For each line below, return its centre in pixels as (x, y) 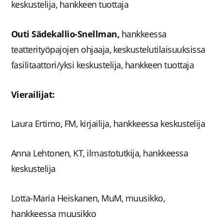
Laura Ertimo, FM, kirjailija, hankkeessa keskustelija (108, 124)
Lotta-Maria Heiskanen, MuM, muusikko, (88, 198)
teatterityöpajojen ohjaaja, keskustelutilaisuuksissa (108, 49)
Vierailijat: (33, 94)
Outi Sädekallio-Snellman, (66, 34)
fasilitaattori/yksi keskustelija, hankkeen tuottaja (102, 65)
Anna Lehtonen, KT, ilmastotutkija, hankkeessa (100, 153)
